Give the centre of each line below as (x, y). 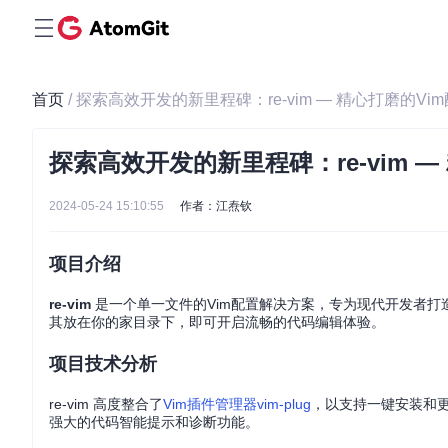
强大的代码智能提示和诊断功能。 (154, 422)
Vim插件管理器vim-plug (237, 404)
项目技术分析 (103, 364)
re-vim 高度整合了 (106, 404)
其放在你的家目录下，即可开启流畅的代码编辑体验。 (217, 322)
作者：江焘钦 (216, 206)
